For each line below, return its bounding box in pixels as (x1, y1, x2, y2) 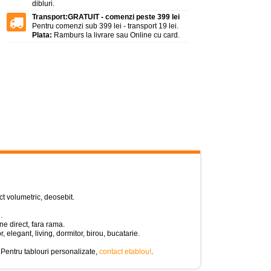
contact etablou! (99, 247, 151, 256)
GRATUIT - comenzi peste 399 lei (68, 13, 180, 21)
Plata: (32, 31, 52, 39)
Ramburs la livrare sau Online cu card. (52, 31, 180, 39)
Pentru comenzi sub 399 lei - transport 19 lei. (32, 22, 178, 30)
